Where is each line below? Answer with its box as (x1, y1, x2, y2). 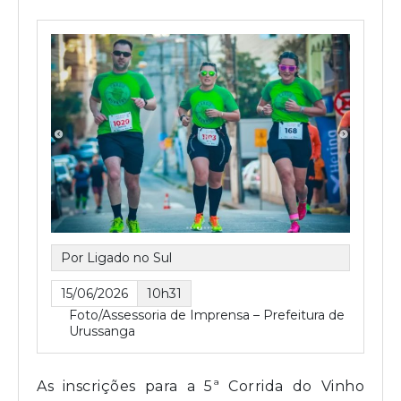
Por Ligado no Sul (61, 249, 172, 266)
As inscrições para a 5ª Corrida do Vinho (37, 377, 364, 395)
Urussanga (69, 322, 135, 339)
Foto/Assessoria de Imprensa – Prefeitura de (69, 306, 345, 323)
